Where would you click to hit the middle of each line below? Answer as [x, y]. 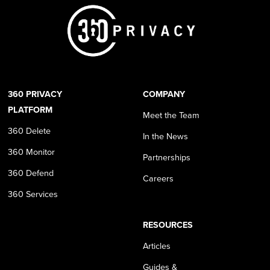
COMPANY [164, 93]
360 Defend [30, 172]
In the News [165, 136]
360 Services [33, 193]
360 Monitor [31, 151]
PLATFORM [30, 109]
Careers [158, 178]
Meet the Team [171, 115]
